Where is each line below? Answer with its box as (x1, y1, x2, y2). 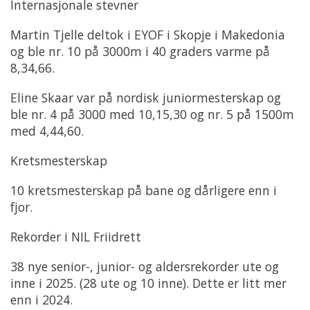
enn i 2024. (10, 291, 73, 309)
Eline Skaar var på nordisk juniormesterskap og (10, 89, 281, 107)
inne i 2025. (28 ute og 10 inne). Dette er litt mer (10, 275, 286, 292)
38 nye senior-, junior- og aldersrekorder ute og (10, 258, 279, 275)
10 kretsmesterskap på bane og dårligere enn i (10, 182, 277, 199)
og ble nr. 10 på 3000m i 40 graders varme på (10, 43, 270, 60)
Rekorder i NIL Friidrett (10, 228, 141, 246)
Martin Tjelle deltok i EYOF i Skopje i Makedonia (10, 26, 285, 44)
